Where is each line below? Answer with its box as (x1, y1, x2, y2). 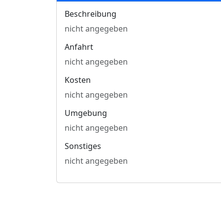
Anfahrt (65, 41, 93, 52)
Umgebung (65, 108, 107, 118)
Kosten (65, 74, 91, 85)
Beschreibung (65, 8, 116, 19)
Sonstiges (65, 141, 101, 151)
